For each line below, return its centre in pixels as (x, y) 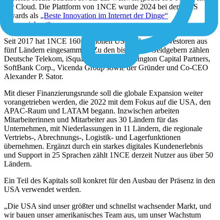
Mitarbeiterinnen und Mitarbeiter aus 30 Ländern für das (91, 119)
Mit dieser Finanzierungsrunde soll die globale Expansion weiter (103, 93)
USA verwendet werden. (42, 189)
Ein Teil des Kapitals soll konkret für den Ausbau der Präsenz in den (110, 180)
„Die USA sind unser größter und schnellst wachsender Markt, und (108, 206)
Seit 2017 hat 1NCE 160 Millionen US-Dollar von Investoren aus (106, 41)
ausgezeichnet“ (27, 24)
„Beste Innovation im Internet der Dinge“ (104, 15)
